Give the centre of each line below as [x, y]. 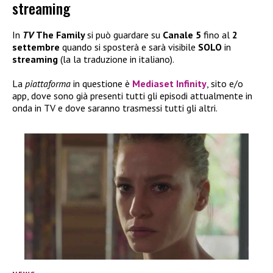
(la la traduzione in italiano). [116, 59]
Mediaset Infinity [169, 83]
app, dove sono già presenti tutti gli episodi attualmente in [132, 95]
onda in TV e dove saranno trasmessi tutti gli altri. [115, 108]
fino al [217, 34]
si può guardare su [125, 34]
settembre [36, 47]
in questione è [101, 83]
